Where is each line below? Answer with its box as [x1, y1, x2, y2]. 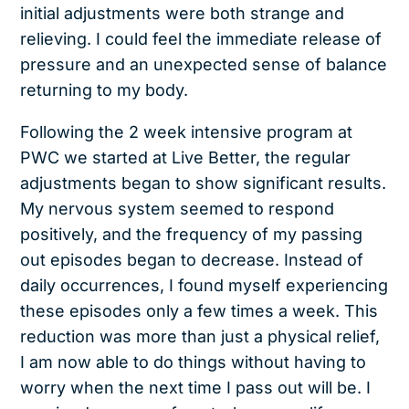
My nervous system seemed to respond [20, 198, 335, 218]
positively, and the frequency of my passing [20, 224, 363, 244]
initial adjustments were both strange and [20, 3, 345, 23]
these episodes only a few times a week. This [20, 300, 379, 320]
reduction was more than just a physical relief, [20, 326, 381, 346]
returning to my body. [20, 79, 189, 100]
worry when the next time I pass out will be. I [20, 377, 372, 397]
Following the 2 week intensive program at [20, 121, 353, 142]
